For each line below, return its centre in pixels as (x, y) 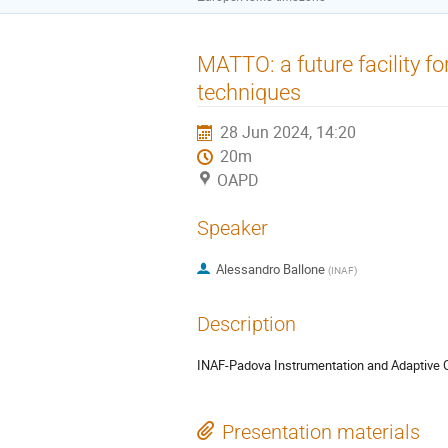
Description (246, 324)
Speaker (232, 228)
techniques (249, 91)
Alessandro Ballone (270, 269)
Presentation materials (321, 432)
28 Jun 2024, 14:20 (288, 132)
